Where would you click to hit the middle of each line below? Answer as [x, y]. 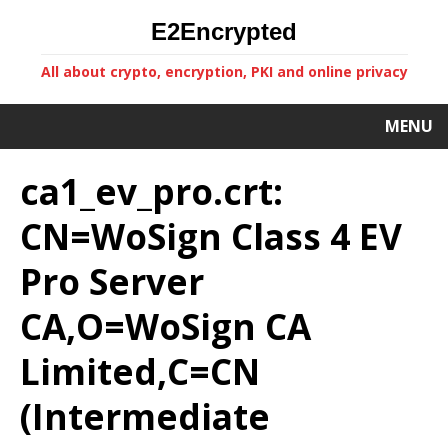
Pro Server [112, 281]
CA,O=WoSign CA [165, 326]
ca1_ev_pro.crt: [151, 191]
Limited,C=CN [140, 371]
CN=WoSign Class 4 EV [211, 236]
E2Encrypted [224, 31]
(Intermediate [145, 416]
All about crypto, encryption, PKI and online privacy [224, 71]
